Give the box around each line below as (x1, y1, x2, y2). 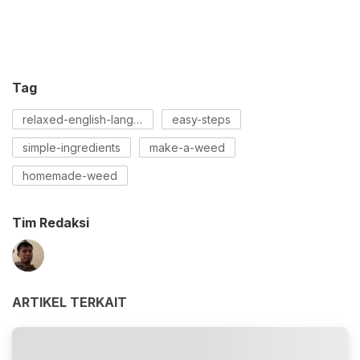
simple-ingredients (22, 140, 121, 154)
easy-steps (172, 112, 231, 126)
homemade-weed (22, 168, 117, 182)
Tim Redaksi (12, 214, 89, 231)
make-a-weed (149, 140, 225, 154)
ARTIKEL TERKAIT (12, 293, 127, 310)
